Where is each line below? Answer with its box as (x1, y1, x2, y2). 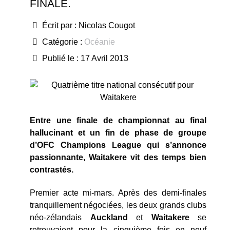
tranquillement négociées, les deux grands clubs (30, 200, 206, 209)
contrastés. (30, 165, 73, 174)
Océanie (84, 37, 115, 46)
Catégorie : (40, 37, 84, 46)
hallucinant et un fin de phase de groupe (30, 128, 206, 137)
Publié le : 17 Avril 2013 (42, 54, 128, 63)
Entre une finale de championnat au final (30, 116, 206, 125)
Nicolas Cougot (79, 21, 135, 30)
